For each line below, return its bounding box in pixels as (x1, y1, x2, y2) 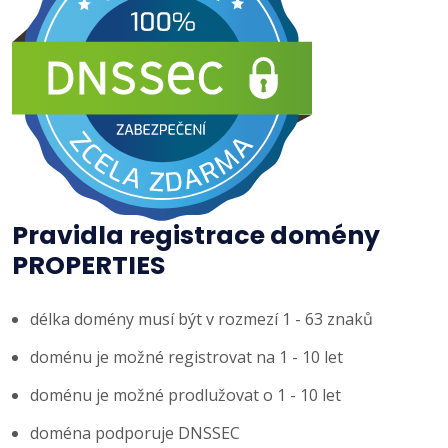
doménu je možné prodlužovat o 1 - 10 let (30, 383, 341, 406)
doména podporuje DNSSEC (30, 421, 240, 444)
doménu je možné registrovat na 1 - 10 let (30, 345, 343, 368)
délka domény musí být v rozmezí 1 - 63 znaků (30, 307, 373, 330)
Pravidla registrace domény (12, 217, 380, 253)
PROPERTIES (12, 247, 165, 283)
